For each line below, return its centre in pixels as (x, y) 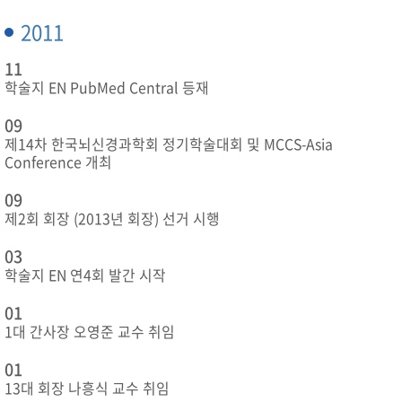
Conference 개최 (58, 162)
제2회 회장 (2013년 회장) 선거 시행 (112, 218)
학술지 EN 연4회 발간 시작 (85, 275)
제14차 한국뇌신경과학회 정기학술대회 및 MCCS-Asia (169, 144)
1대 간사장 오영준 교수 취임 (90, 332)
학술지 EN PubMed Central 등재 (107, 87)
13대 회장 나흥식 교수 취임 (87, 388)
